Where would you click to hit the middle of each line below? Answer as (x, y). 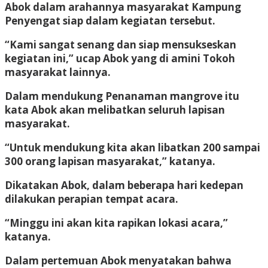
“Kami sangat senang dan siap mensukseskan (121, 44)
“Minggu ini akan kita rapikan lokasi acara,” (116, 223)
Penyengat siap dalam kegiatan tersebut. (110, 20)
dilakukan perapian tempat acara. (92, 199)
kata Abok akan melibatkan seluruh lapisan (115, 109)
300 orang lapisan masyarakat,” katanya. (110, 161)
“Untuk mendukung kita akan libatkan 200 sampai (133, 147)
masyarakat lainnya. (58, 72)
